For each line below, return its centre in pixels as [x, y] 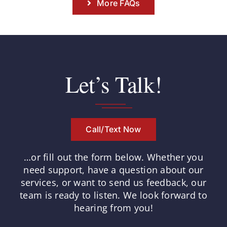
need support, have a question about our [113, 169]
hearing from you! [113, 207]
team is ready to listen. [70, 195]
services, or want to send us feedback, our [113, 182]
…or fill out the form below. [84, 157]
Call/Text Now [113, 129]
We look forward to [164, 195]
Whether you [174, 157]
